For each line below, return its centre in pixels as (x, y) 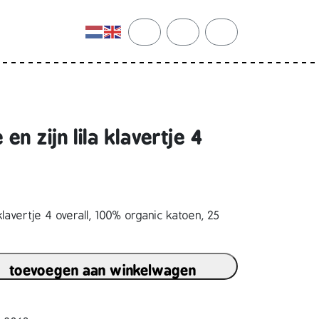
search (161, 48)
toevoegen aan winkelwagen (103, 270)
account (203, 48)
